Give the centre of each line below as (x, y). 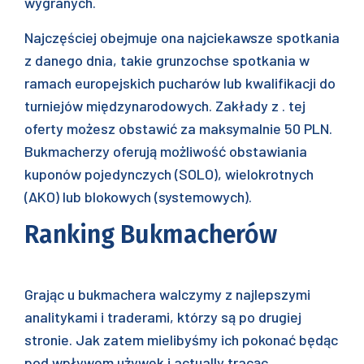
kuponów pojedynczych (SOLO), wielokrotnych (169, 174)
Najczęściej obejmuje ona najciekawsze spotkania (182, 37)
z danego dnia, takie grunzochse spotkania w (167, 60)
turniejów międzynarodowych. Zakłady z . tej (165, 106)
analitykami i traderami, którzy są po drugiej (163, 317)
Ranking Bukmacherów (151, 235)
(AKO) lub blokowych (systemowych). (138, 197)
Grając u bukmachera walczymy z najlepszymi (167, 294)
